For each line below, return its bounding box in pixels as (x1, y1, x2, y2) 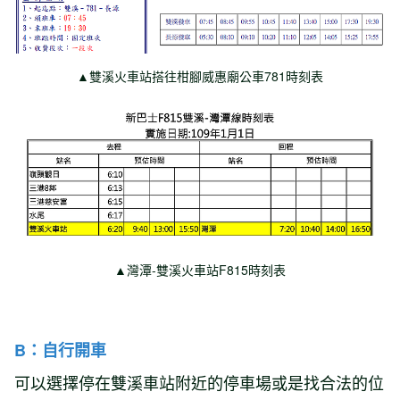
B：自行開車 (14, 338, 106, 362)
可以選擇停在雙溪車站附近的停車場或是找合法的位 (14, 371, 384, 395)
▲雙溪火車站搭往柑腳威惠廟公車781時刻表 (77, 67, 323, 86)
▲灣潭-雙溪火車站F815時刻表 (114, 261, 286, 279)
